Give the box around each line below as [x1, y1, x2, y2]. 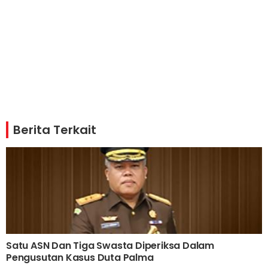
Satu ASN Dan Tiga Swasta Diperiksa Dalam [6, 239, 214, 253]
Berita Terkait [13, 121, 96, 139]
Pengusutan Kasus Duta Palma [6, 251, 154, 265]
